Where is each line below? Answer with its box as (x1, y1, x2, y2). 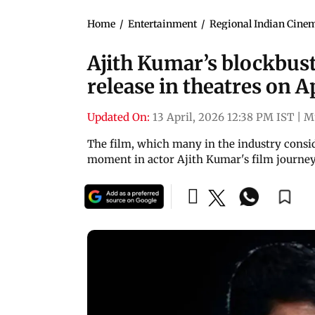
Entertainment (128, 17, 197, 30)
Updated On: (87, 110, 150, 124)
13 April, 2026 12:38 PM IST (153, 110, 294, 124)
